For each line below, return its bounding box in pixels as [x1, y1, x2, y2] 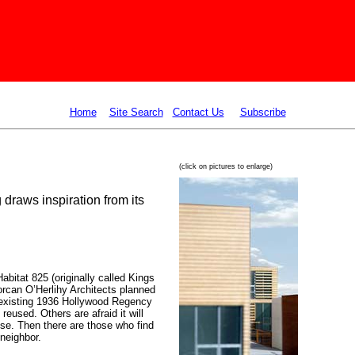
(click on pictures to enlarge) [179, 162, 273, 170]
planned [116, 284, 155, 296]
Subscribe [239, 106, 286, 118]
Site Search [109, 106, 163, 118]
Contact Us [172, 106, 224, 118]
